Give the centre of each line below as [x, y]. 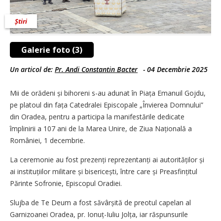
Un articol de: [32, 69]
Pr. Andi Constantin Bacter [96, 69]
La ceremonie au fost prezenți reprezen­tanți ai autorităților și [107, 159]
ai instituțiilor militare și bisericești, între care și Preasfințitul [104, 171]
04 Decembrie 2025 [177, 69]
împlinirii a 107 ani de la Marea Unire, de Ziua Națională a [101, 128]
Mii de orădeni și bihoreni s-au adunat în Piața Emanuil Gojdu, [108, 93]
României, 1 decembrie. [47, 140]
